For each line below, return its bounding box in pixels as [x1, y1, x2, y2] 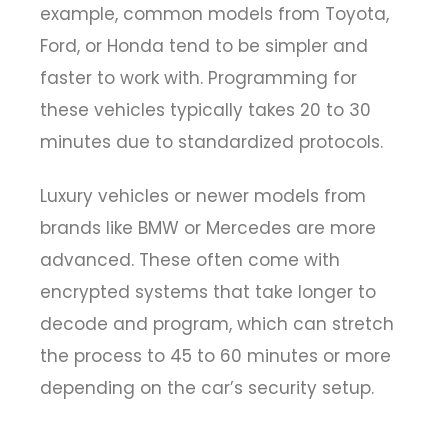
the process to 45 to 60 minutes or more [40, 344, 391, 369]
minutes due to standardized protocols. [40, 129, 383, 154]
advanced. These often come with [40, 248, 340, 273]
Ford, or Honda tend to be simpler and [40, 33, 368, 58]
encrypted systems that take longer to [40, 280, 376, 305]
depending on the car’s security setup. [40, 376, 374, 401]
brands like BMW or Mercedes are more [40, 216, 376, 241]
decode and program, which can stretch [40, 312, 394, 337]
